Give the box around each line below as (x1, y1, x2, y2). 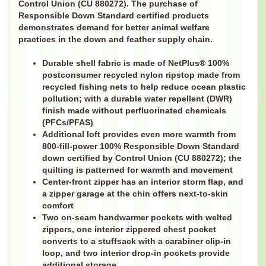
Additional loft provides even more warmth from (42, 130, 236, 140)
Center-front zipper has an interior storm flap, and (42, 178, 243, 187)
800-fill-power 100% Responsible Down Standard (42, 142, 239, 151)
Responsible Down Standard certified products (18, 11, 209, 20)
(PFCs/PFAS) (42, 118, 93, 128)
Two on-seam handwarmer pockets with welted (42, 213, 232, 223)
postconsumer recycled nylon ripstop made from (42, 71, 240, 80)
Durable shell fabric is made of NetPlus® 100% (42, 59, 229, 68)
